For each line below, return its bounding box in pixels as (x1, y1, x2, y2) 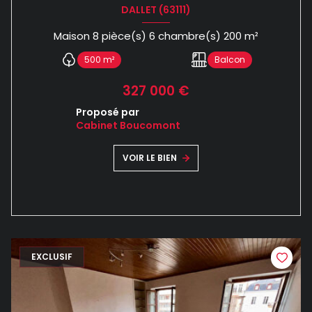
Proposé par (76, 105, 139, 120)
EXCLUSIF (31, 251, 72, 263)
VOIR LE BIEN (123, 152, 178, 164)
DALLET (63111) (121, 2, 191, 17)
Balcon (214, 54, 245, 66)
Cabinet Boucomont (76, 118, 180, 133)
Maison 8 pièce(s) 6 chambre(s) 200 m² (244, 29, 258, 44)
